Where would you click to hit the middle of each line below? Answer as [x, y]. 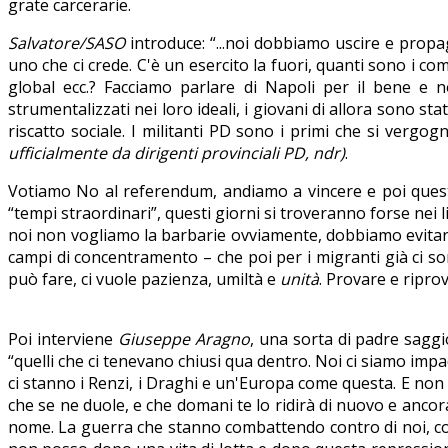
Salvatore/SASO [66, 42]
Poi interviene [63, 338]
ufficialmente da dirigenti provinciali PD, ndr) [176, 152]
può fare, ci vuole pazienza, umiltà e [144, 278]
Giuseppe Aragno [183, 338]
